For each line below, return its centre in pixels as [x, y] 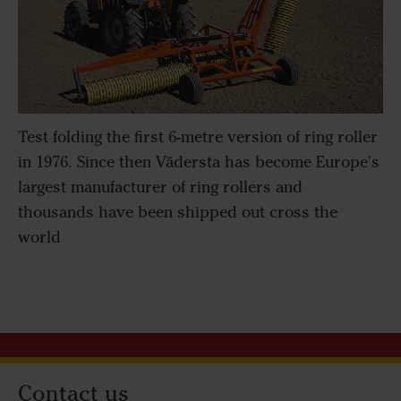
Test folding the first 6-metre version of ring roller [198, 137]
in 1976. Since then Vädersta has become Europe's [199, 162]
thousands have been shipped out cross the [178, 213]
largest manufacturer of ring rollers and [160, 188]
